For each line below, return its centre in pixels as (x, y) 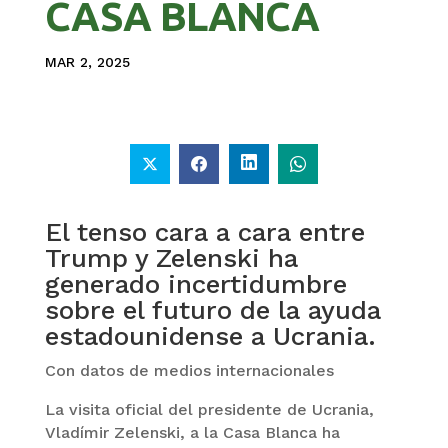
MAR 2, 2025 (87, 62)
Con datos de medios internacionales (189, 370)
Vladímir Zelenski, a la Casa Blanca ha (192, 432)
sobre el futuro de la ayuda (212, 309)
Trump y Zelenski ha (171, 257)
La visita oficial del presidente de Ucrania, (209, 409)
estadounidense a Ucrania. (210, 335)
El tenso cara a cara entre (204, 231)
